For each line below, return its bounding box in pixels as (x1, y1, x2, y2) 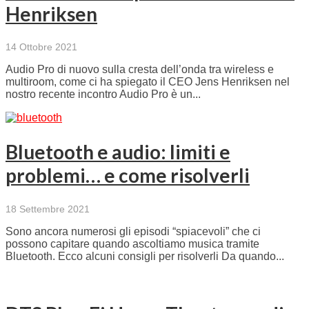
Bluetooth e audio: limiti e (6, 140, 230, 164)
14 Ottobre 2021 (6, 41, 77, 53)
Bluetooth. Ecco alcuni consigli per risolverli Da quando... (6, 250, 284, 262)
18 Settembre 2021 (6, 203, 90, 215)
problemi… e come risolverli (6, 163, 250, 188)
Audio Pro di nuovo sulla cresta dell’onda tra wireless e (6, 63, 274, 76)
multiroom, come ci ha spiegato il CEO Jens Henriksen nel (6, 76, 290, 88)
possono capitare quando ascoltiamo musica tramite (6, 237, 259, 250)
